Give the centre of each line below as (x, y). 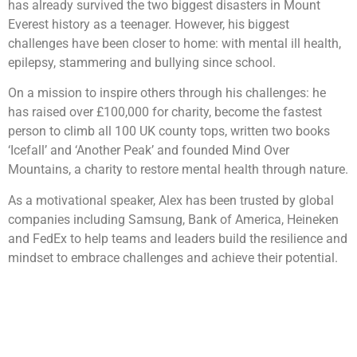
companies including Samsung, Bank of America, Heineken (173, 219)
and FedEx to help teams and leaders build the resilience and (178, 238)
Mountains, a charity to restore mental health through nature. (178, 170)
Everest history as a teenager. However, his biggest (149, 24)
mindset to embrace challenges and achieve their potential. (173, 257)
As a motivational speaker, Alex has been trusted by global (171, 200)
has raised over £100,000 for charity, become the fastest (165, 112)
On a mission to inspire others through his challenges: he (167, 93)
